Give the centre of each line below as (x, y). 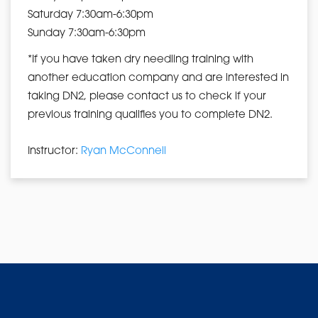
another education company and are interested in (158, 78)
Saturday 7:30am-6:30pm (91, 15)
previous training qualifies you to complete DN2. (150, 115)
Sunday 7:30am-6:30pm (87, 33)
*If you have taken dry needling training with (141, 60)
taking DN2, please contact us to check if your (147, 97)
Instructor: (54, 151)
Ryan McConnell (124, 151)
